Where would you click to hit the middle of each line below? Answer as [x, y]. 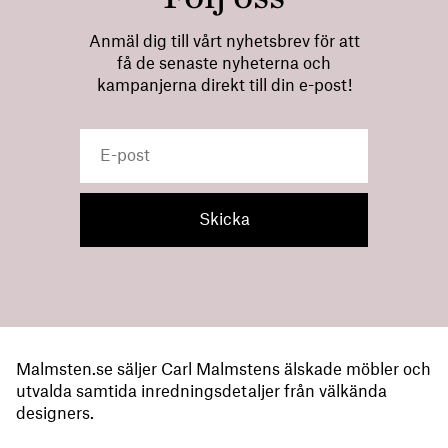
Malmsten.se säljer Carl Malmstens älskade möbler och [223, 370]
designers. [55, 414]
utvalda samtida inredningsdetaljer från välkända [201, 392]
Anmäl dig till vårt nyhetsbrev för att [224, 41]
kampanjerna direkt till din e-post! [224, 85]
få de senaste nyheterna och [224, 63]
